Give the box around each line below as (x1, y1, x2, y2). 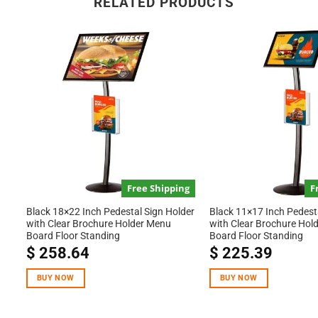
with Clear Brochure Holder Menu (26, 218, 171, 230)
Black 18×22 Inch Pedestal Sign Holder (26, 206, 194, 218)
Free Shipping (127, 181, 190, 194)
